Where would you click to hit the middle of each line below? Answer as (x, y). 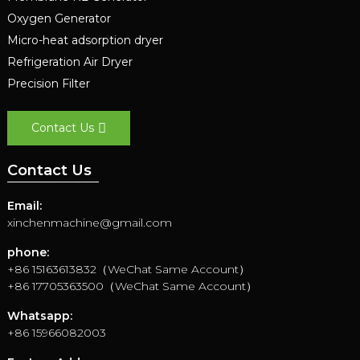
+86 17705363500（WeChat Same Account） (132, 286)
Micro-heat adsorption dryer (85, 40)
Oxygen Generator (59, 18)
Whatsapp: (39, 316)
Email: (24, 206)
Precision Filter (48, 83)
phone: (28, 253)
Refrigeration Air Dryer (70, 61)
